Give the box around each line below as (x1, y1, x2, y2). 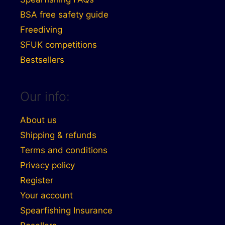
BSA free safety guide (20, 9, 108, 20)
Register (20, 175, 53, 185)
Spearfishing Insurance (20, 205, 113, 215)
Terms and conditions (20, 145, 107, 155)
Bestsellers (20, 54, 64, 65)
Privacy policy (20, 160, 75, 170)
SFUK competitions (20, 39, 97, 50)
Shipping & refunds (20, 130, 96, 140)
